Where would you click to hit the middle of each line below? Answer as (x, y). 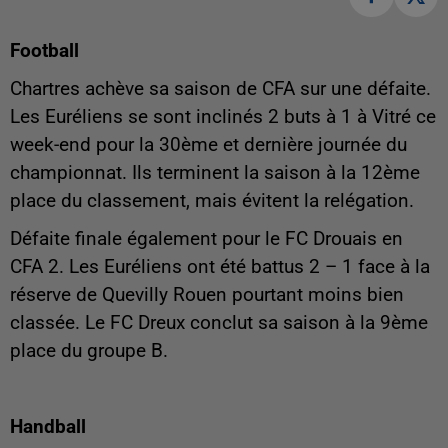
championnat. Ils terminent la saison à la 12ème (215, 172)
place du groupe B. (89, 350)
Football (44, 50)
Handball (48, 426)
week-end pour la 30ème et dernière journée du (208, 144)
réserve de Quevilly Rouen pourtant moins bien (207, 294)
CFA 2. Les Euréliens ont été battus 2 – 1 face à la (220, 266)
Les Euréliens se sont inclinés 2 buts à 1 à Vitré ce (223, 116)
